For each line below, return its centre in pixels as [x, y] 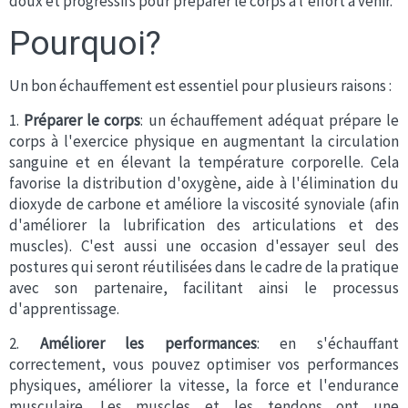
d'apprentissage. [66, 309]
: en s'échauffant [328, 343]
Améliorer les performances [148, 343]
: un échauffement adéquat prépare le [270, 120]
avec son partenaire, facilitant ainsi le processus [204, 288]
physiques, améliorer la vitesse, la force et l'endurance [204, 385]
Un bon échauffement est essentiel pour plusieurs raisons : [200, 86]
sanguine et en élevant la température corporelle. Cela [204, 162]
